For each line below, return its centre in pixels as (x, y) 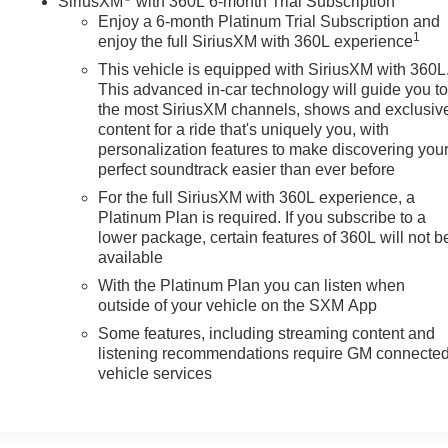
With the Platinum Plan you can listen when (252, 285)
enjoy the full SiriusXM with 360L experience (256, 41)
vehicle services (155, 373)
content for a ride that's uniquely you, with (244, 129)
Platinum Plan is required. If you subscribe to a (262, 217)
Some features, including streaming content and (267, 333)
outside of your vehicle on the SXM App (238, 305)
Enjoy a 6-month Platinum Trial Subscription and (269, 21)
